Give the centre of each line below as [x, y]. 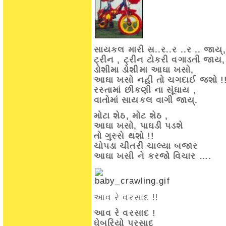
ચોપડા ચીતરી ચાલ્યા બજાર [146, 146]
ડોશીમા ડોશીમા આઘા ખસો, [144, 70]
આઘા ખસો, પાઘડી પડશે [139, 126]
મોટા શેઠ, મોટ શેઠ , [131, 116]
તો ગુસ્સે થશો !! [124, 136]
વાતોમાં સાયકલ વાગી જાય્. [146, 100]
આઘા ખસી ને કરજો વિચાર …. [153, 156]
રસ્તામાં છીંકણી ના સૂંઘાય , [145, 90]
